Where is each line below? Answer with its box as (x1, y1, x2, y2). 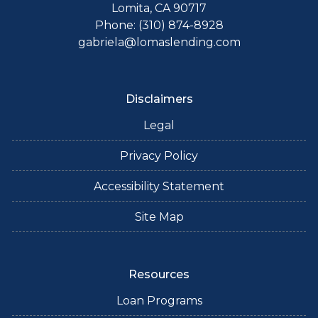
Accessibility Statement (94, 180, 224, 193)
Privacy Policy (120, 149, 198, 163)
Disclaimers (125, 92, 193, 106)
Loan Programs (116, 294, 202, 307)
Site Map (134, 210, 184, 224)
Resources (128, 268, 190, 281)
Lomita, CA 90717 (111, 1, 207, 15)
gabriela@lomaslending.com (77, 35, 241, 49)
